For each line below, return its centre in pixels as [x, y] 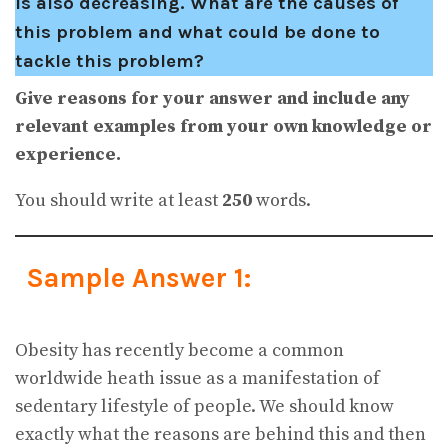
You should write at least [118, 200]
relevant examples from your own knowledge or [223, 126]
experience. [68, 154]
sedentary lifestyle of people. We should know [204, 407]
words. [281, 200]
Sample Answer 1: [138, 277]
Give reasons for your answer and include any [212, 98]
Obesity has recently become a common [179, 351]
